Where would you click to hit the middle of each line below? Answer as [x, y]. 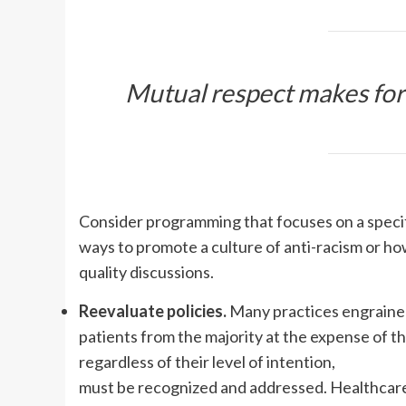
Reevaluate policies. [153, 310]
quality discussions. [146, 271]
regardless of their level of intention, [207, 361]
